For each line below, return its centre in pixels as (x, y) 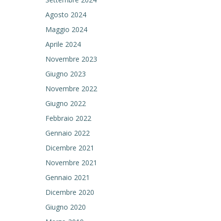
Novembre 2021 (71, 163)
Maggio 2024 (66, 29)
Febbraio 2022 (68, 118)
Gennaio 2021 (68, 177)
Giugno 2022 (66, 103)
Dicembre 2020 (70, 192)
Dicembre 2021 (70, 148)
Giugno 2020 (66, 207)
